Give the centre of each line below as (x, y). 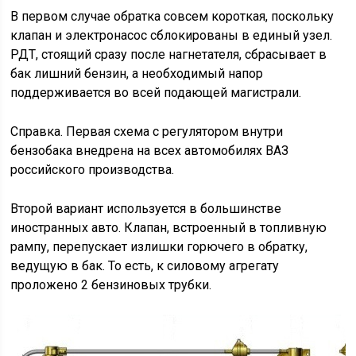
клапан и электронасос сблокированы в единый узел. (172, 36)
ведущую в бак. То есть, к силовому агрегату (145, 266)
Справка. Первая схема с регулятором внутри (147, 132)
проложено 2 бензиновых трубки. (111, 285)
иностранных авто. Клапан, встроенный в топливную (169, 228)
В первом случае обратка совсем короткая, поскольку (172, 17)
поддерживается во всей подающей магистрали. (156, 93)
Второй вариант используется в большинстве (146, 209)
